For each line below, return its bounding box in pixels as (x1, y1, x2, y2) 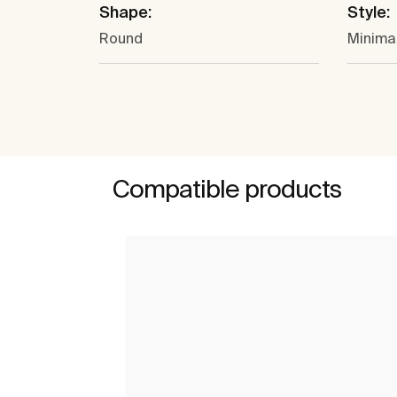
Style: (347, 3, 390, 22)
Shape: (99, 3, 152, 22)
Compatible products (113, 175, 341, 203)
